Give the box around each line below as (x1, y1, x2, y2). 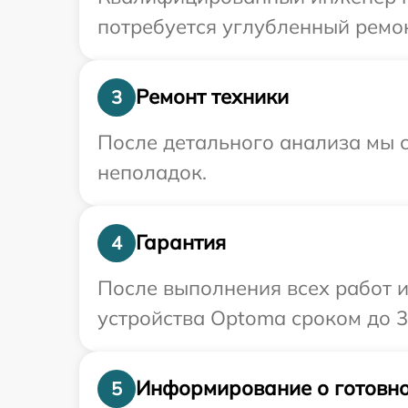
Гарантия (136, 229, 226, 256)
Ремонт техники (136, 84, 289, 110)
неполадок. (97, 158, 207, 185)
